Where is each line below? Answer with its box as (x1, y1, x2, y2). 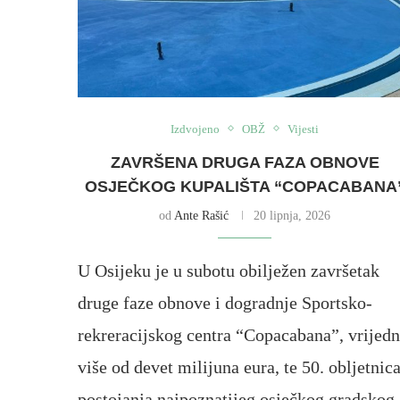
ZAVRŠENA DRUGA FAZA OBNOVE (110, 153, 379, 171)
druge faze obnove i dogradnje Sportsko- (78, 292, 372, 312)
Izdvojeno (171, 121, 221, 136)
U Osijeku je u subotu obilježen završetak (78, 260, 379, 280)
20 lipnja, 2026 (254, 208, 331, 222)
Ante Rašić (174, 208, 229, 222)
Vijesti (287, 121, 320, 136)
